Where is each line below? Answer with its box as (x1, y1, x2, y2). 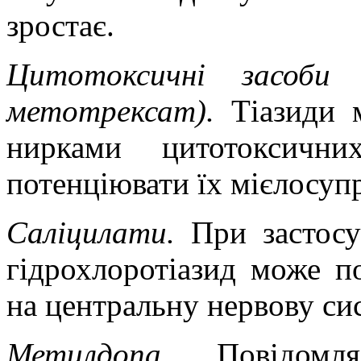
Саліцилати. (6, 214, 191, 250)
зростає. (6, 7, 114, 43)
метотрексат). (6, 93, 231, 128)
